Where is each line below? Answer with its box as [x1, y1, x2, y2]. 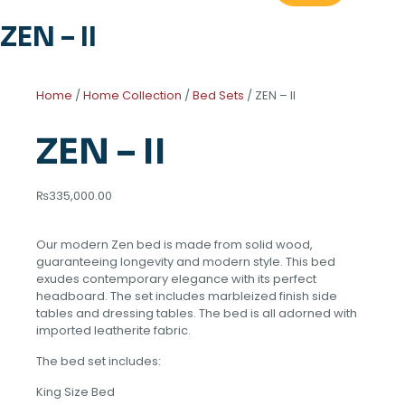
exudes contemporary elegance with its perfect [36, 270, 316, 288]
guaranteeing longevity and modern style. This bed [36, 253, 335, 271]
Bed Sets [193, 87, 244, 105]
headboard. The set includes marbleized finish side [36, 287, 337, 306]
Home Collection [83, 87, 182, 105]
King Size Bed [36, 383, 115, 401]
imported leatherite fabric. [36, 322, 193, 340]
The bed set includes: [36, 353, 161, 371]
